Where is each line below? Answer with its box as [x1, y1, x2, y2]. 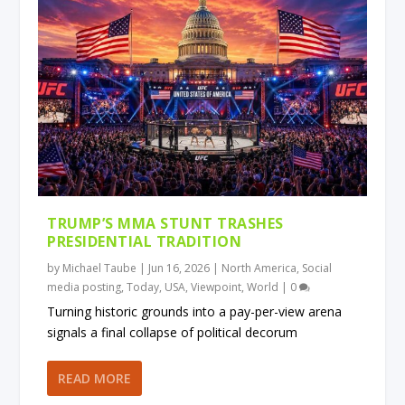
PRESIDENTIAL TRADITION [47, 231, 242, 251]
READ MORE [58, 369, 132, 387]
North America [221, 259, 297, 276]
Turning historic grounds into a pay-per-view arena [47, 302, 343, 320]
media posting [47, 278, 122, 295]
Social [302, 259, 333, 276]
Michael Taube [62, 259, 137, 276]
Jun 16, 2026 [148, 259, 211, 276]
